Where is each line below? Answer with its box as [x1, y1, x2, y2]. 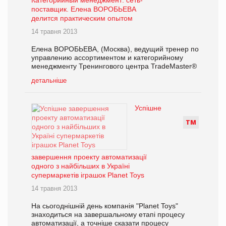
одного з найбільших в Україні [31, 161, 130, 170]
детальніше [31, 76, 67, 84]
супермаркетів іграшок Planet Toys [31, 171, 144, 179]
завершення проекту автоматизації [31, 152, 147, 161]
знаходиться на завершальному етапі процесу [31, 210, 185, 218]
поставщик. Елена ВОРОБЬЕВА [31, 5, 136, 13]
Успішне [135, 103, 161, 112]
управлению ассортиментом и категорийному [31, 53, 183, 62]
